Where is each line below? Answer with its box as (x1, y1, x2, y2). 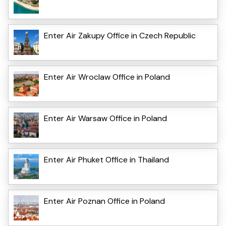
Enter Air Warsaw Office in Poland (44, 112, 167, 124)
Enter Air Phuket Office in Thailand (44, 154, 169, 165)
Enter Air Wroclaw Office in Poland (44, 71, 170, 82)
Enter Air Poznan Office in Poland (44, 195, 165, 206)
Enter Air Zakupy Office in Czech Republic (44, 30, 196, 41)
